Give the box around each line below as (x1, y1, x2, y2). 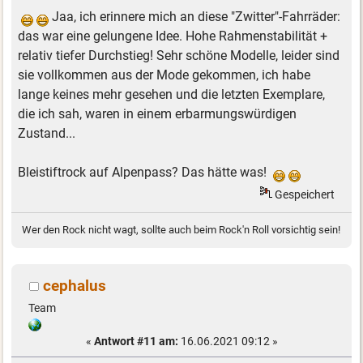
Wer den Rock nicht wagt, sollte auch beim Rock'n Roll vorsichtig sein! (22, 224, 341, 237)
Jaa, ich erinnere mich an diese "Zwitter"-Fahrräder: (49, 9, 341, 25)
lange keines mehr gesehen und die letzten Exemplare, (18, 87, 326, 103)
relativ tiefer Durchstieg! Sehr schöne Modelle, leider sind (18, 48, 340, 64)
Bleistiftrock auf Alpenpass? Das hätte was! (18, 164, 274, 181)
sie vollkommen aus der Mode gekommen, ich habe (18, 67, 311, 83)
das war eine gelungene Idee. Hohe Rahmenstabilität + (18, 28, 328, 45)
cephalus (42, 276, 106, 296)
